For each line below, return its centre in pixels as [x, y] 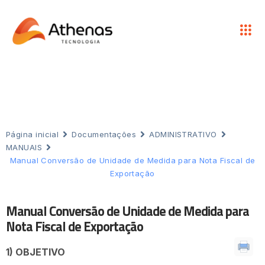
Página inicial [33, 135]
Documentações [104, 135]
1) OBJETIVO [35, 252]
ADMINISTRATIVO [183, 135]
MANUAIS [24, 148]
